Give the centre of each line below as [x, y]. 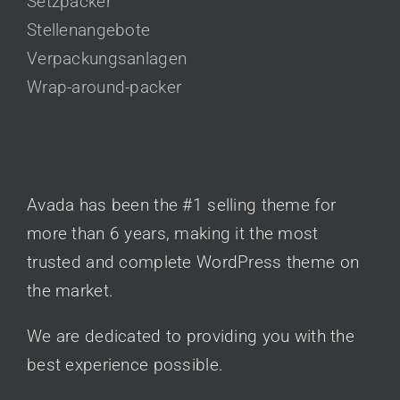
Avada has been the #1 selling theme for [182, 204]
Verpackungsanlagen [107, 58]
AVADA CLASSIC [77, 156]
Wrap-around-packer [104, 87]
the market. [71, 290]
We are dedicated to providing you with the [191, 336]
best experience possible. [125, 364]
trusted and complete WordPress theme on [193, 262]
